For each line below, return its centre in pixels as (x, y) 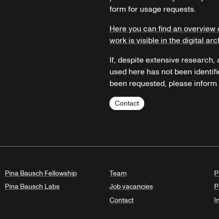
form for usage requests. (153, 9)
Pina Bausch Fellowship (41, 173)
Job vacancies (131, 186)
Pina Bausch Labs (32, 186)
